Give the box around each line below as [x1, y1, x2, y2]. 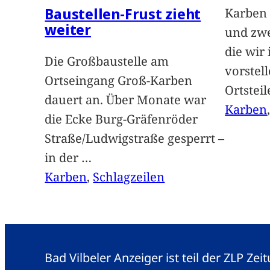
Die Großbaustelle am [45, 53, 169, 70]
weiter [45, 19, 91, 40]
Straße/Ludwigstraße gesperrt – [45, 130, 225, 147]
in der [45, 149, 82, 166]
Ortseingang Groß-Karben [45, 72, 193, 89]
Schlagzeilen [93, 169, 165, 186]
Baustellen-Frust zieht [45, 4, 201, 24]
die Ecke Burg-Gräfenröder [45, 111, 198, 128]
